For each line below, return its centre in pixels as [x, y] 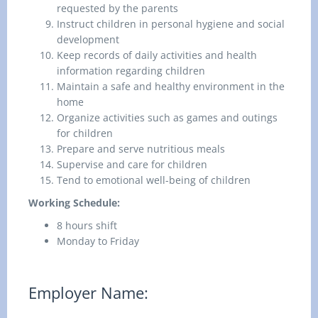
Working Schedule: [74, 203]
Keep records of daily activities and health [157, 55]
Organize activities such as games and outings [167, 117]
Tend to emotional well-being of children [154, 180]
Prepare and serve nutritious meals [141, 149]
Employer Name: [88, 292]
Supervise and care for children [132, 164]
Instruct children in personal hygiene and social [171, 24]
